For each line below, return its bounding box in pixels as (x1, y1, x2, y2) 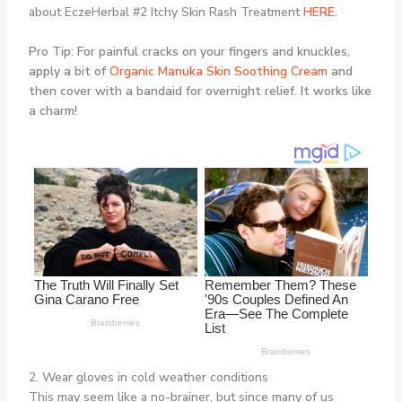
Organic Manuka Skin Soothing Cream (109, 62, 328, 80)
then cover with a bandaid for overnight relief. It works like (28, 82, 371, 100)
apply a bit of (28, 62, 109, 80)
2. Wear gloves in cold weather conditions (28, 369, 268, 387)
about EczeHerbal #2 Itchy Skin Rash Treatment (28, 3, 303, 21)
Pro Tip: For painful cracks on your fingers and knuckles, (28, 42, 350, 60)
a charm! (28, 101, 77, 119)
